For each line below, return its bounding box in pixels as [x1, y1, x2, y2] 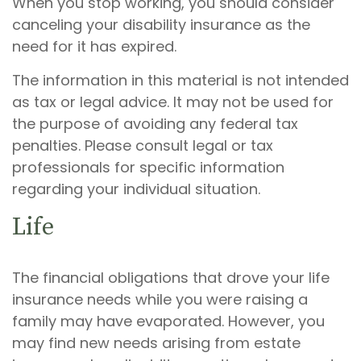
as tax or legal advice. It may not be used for [12, 92, 334, 112]
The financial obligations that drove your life [12, 268, 330, 288]
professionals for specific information [12, 157, 284, 177]
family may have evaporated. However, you [12, 311, 325, 331]
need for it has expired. [12, 36, 176, 56]
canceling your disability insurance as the [12, 15, 310, 35]
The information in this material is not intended [12, 70, 349, 90]
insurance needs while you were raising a [12, 289, 308, 309]
